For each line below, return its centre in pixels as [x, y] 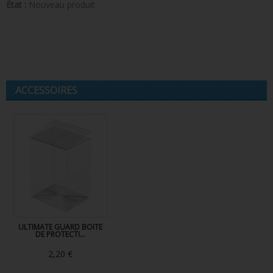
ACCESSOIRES [46, 90]
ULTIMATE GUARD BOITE [60, 227]
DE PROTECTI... [60, 234]
